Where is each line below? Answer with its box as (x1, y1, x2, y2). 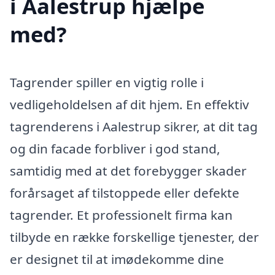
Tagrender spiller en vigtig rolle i (10, 73, 204, 91)
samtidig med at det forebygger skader (10, 161, 247, 179)
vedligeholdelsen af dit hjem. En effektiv (10, 95, 249, 113)
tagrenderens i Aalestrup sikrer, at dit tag (10, 117, 258, 135)
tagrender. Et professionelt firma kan (10, 206, 233, 223)
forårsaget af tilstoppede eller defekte (10, 184, 239, 201)
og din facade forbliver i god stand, (10, 139, 220, 157)
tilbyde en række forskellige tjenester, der (10, 228, 259, 246)
